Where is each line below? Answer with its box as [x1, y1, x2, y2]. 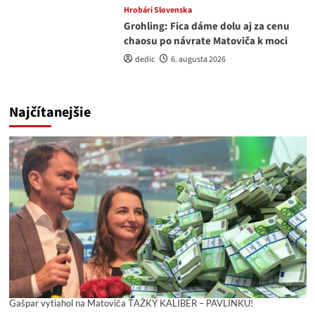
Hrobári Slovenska [123, 4, 192, 17]
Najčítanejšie [8, 103, 91, 123]
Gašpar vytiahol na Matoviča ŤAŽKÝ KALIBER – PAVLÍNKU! [8, 297, 253, 309]
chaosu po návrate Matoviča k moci [123, 34, 288, 49]
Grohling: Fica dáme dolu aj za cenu [123, 19, 290, 34]
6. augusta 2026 [170, 53, 226, 66]
